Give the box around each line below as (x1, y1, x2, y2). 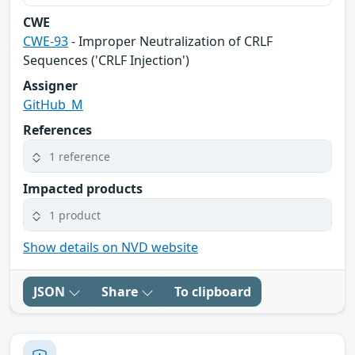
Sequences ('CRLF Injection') (23, 52, 189, 70)
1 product (49, 207, 101, 223)
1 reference (49, 148, 110, 164)
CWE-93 (23, 32, 68, 51)
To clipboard (174, 283, 251, 301)
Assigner (23, 77, 78, 95)
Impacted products (23, 180, 143, 198)
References (23, 121, 92, 139)
